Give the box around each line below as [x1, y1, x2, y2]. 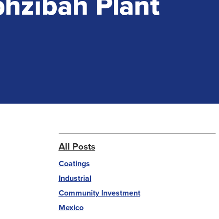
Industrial [58, 173, 91, 184]
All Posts [58, 139, 95, 153]
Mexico [58, 202, 84, 213]
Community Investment [58, 187, 140, 198]
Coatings [58, 158, 90, 169]
